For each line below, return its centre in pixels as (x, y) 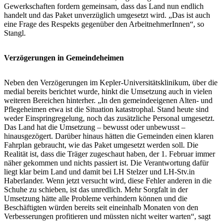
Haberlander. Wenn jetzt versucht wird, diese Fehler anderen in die (108, 180)
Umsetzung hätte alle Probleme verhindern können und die (96, 198)
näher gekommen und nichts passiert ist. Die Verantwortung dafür (106, 163)
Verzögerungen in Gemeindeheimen (64, 57)
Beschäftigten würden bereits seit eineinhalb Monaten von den (101, 207)
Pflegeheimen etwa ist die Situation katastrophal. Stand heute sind (106, 109)
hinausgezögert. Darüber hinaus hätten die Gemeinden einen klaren (109, 136)
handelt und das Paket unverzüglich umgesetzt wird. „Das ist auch (107, 15)
